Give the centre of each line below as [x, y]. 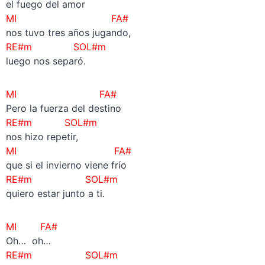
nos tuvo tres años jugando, [68, 32]
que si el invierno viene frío [66, 165]
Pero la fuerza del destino [63, 108]
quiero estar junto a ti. [55, 193]
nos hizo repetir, [42, 136]
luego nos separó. [46, 61]
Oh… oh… [28, 240]
